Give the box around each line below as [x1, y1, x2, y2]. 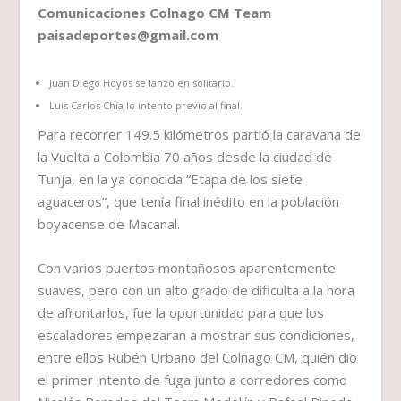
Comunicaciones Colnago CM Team [38, 4, 272, 22]
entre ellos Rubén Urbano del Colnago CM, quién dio [38, 348, 358, 367]
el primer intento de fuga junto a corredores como [38, 371, 348, 389]
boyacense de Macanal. [38, 215, 181, 234]
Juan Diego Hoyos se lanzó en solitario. [48, 75, 234, 90]
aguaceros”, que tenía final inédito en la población [38, 192, 340, 211]
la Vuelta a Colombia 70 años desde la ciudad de [38, 148, 333, 166]
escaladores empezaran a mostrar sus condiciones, [38, 326, 355, 345]
